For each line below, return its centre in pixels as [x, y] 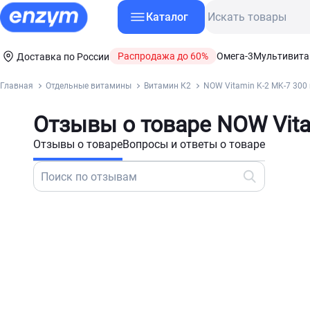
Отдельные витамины [89, 86]
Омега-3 [235, 56]
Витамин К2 [167, 86]
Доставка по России [63, 57]
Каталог [167, 17]
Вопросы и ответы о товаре [194, 144]
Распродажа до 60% [163, 56]
